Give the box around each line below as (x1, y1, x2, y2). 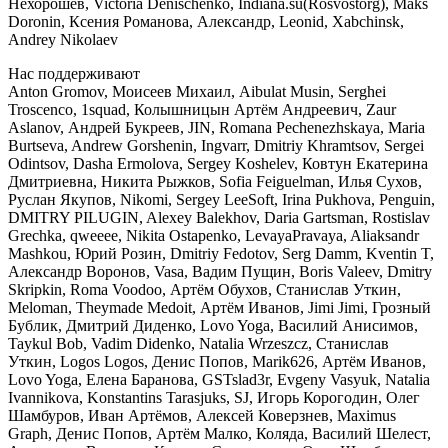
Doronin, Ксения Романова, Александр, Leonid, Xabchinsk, (8, 12, 404, 30)
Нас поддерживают (8, 64, 140, 82)
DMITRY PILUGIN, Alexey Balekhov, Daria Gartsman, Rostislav (8, 208, 430, 226)
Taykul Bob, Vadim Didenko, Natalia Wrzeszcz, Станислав (8, 334, 389, 352)
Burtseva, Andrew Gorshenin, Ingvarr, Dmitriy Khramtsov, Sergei (8, 136, 424, 154)
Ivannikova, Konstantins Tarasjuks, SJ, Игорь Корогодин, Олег (8, 388, 420, 406)
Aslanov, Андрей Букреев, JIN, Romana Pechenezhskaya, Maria (8, 118, 425, 136)
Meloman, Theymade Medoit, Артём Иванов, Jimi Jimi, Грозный (8, 298, 431, 316)
